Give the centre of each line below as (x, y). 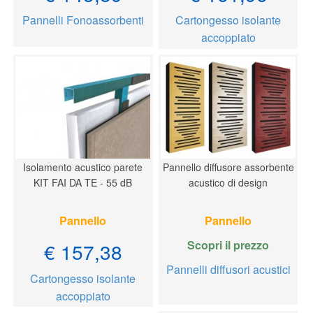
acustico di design (228, 183)
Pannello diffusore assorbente (228, 167)
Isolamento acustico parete (83, 167)
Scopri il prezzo (228, 245)
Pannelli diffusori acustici (228, 270)
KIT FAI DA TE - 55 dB (83, 183)
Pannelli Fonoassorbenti (83, 20)
